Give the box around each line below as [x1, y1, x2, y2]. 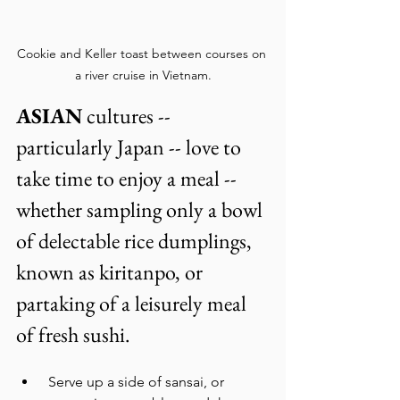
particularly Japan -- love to [16, 133, 246, 161]
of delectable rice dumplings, [16, 227, 256, 254]
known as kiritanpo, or [16, 258, 207, 286]
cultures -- [82, 102, 175, 129]
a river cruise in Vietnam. [74, 67, 212, 83]
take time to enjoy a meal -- [16, 164, 241, 192]
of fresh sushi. [16, 321, 135, 348]
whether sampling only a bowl [16, 196, 267, 223]
